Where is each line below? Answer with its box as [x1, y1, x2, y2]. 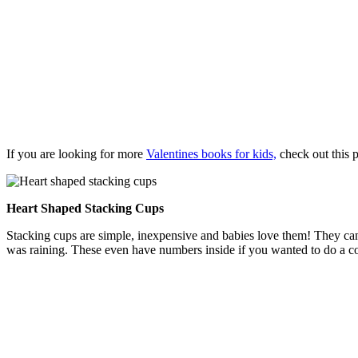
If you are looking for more [6, 147, 146, 161]
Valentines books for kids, [146, 147, 276, 161]
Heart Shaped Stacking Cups [6, 201, 164, 216]
